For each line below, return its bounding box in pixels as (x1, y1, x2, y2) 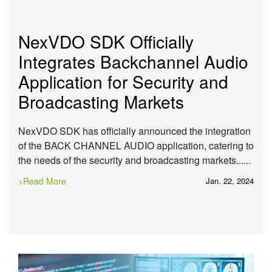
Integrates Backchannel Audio (18, 49, 248, 73)
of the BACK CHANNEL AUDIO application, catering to (18, 138, 254, 152)
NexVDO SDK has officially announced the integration (18, 123, 251, 138)
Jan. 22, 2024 (206, 174, 254, 186)
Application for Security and (18, 69, 228, 93)
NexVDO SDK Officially (18, 29, 194, 53)
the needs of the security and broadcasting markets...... (18, 152, 253, 167)
